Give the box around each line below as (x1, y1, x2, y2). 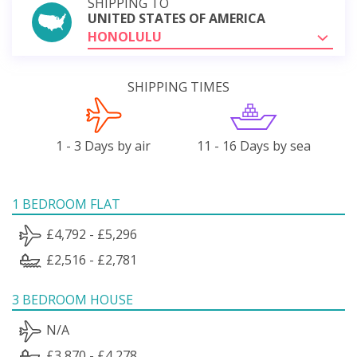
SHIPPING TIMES (127, 77, 229, 96)
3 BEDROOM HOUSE (12, 290, 133, 308)
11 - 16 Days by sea (196, 136, 311, 155)
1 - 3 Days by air (56, 136, 151, 155)
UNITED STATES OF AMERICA (88, 9, 265, 27)
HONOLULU (88, 27, 162, 45)
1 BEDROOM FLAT (12, 194, 120, 213)
